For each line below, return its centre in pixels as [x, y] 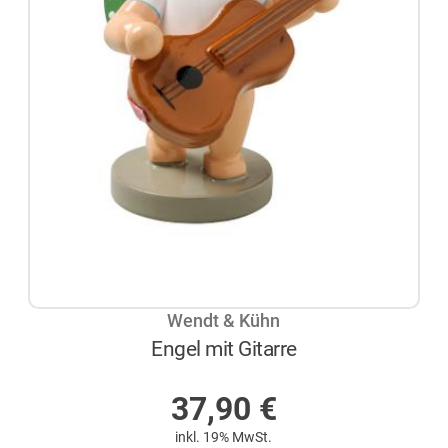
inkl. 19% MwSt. [224, 436]
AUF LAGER [235, 376]
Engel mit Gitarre [224, 348]
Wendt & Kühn [224, 321]
